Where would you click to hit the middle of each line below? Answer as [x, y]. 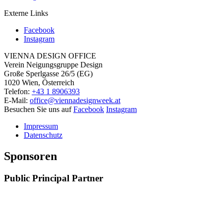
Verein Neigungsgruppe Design [53, 64]
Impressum [41, 126]
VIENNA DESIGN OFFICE [50, 55]
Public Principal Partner [54, 178]
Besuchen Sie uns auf [39, 109]
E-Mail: [16, 100]
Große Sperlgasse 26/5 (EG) [48, 73]
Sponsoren [30, 156]
